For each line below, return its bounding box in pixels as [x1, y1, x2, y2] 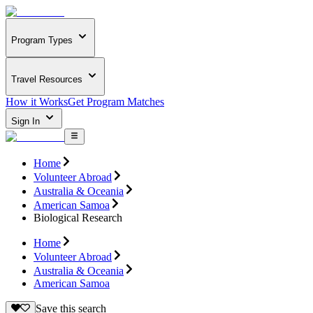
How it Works [6, 96, 68, 108]
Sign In [11, 116, 43, 127]
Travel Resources [11, 73, 82, 85]
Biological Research [34, 211, 122, 224]
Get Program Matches [68, 96, 164, 108]
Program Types [11, 35, 73, 46]
